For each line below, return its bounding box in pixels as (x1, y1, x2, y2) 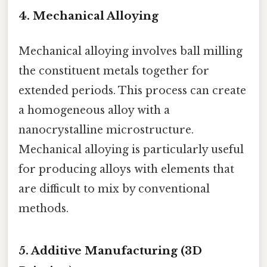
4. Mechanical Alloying (18, 9, 159, 23)
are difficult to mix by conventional (18, 182, 210, 196)
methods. (18, 202, 69, 216)
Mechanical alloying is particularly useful (18, 143, 244, 157)
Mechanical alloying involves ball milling (18, 45, 243, 58)
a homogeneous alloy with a (18, 104, 170, 117)
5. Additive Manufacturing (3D (18, 244, 202, 258)
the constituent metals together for (18, 64, 209, 78)
